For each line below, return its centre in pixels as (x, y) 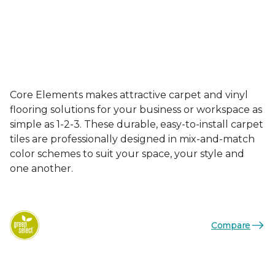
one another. (41, 168)
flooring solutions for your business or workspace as (136, 110)
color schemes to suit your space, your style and (127, 154)
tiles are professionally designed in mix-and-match (132, 139)
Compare (230, 225)
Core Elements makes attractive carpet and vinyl (129, 95)
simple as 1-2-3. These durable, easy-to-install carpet (137, 124)
